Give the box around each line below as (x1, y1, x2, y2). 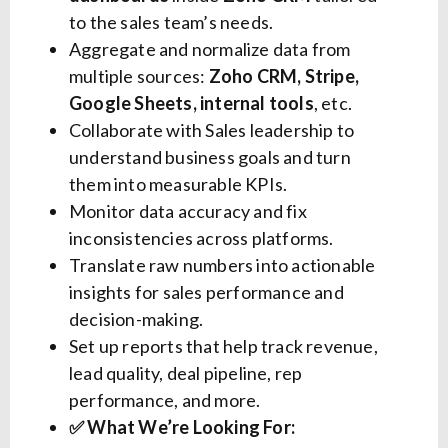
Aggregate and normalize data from (69, 38, 351, 61)
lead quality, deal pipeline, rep (69, 362, 303, 385)
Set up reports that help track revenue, (69, 335, 378, 358)
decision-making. (69, 308, 204, 331)
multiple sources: (69, 65, 209, 88)
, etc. (313, 92, 353, 115)
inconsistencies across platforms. (69, 227, 334, 250)
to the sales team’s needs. (69, 11, 274, 34)
